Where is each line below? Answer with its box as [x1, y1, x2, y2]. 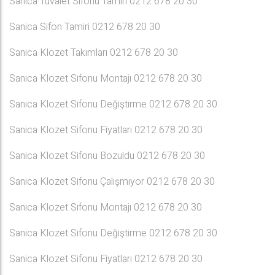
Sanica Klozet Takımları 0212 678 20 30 [9, 45, 178, 60]
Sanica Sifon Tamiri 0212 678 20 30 [9, 20, 160, 34]
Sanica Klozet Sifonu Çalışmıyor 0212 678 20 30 [9, 174, 215, 189]
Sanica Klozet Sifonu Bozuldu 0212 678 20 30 [9, 149, 205, 163]
